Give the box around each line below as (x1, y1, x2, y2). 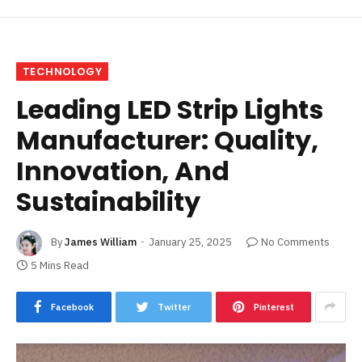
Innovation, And (16, 152, 229, 189)
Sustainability (16, 183, 200, 220)
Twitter (158, 301, 192, 313)
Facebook (51, 301, 95, 313)
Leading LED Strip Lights (16, 90, 324, 128)
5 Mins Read (31, 258, 89, 272)
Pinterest (253, 301, 294, 313)
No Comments (261, 235, 330, 250)
